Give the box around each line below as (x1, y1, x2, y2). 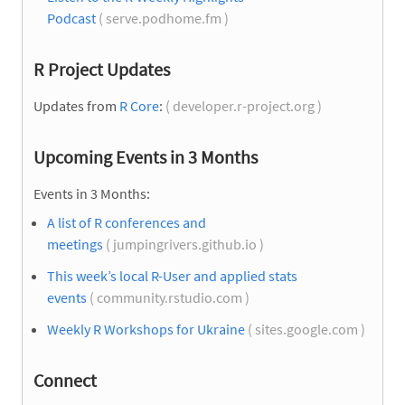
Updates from (33, 96, 119, 115)
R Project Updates (33, 57, 170, 80)
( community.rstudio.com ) (87, 287, 252, 306)
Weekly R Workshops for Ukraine (47, 319, 245, 338)
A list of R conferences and (47, 212, 206, 231)
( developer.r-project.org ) (163, 96, 325, 115)
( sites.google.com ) (245, 319, 368, 338)
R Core (119, 96, 159, 115)
